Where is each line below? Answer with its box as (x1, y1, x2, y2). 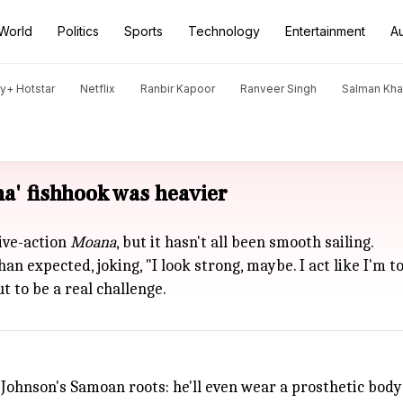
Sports (124, 23, 163, 39)
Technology (188, 23, 260, 39)
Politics (58, 23, 99, 39)
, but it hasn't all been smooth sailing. (116, 233, 374, 252)
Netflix (80, 82, 115, 95)
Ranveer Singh (240, 82, 317, 95)
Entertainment (285, 23, 365, 39)
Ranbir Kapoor (140, 82, 215, 95)
